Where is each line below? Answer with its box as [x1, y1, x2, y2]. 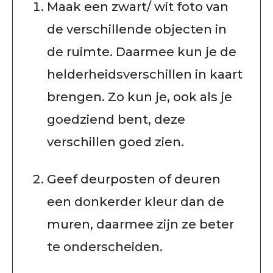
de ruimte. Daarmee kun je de [47, 44, 236, 59]
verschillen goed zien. [47, 134, 184, 149]
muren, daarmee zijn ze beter [47, 216, 234, 232]
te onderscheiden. [47, 239, 163, 254]
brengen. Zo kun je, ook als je [47, 89, 232, 104]
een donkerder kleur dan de [47, 194, 224, 209]
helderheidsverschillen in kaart [47, 66, 243, 82]
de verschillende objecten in [47, 21, 227, 37]
